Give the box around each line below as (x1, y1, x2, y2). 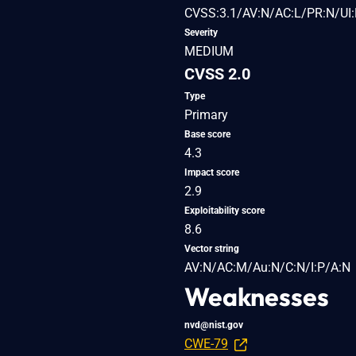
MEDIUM (184, 43, 234, 59)
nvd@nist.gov (184, 319, 243, 331)
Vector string (184, 242, 239, 254)
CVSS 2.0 (184, 64, 250, 83)
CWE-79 (184, 335, 228, 351)
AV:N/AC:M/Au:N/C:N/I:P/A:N (184, 259, 350, 275)
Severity (184, 26, 218, 38)
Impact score (184, 166, 239, 178)
